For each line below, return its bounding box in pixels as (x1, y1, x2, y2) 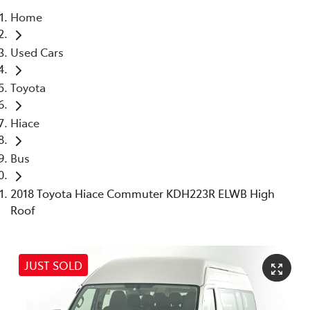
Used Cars (10, 44, 64, 60)
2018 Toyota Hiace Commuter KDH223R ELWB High (10, 185, 275, 201)
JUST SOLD (24, 257, 82, 273)
